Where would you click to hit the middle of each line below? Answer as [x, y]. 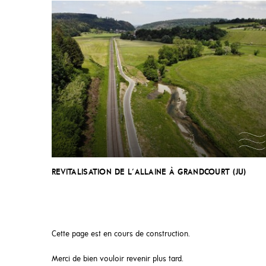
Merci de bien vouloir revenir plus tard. [118, 259]
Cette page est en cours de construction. [121, 235]
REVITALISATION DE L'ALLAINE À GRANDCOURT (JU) [149, 173]
